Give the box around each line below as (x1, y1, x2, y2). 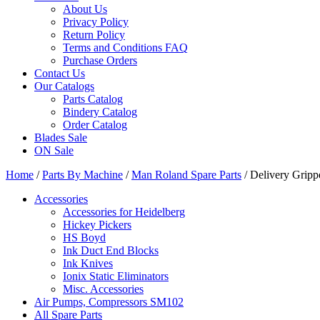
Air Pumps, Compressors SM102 (34, 296, 184, 309)
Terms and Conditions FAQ (63, 41, 188, 54)
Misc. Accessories (63, 283, 144, 296)
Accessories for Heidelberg (63, 206, 185, 219)
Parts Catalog (63, 93, 123, 106)
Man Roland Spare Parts (131, 169, 241, 181)
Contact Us (34, 67, 85, 80)
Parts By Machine (42, 169, 123, 181)
